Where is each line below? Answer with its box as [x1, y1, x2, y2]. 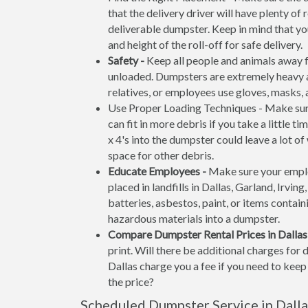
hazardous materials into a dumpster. [108, 212, 280, 225]
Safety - [108, 54, 144, 67]
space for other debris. [108, 148, 214, 162]
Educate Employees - [108, 164, 206, 177]
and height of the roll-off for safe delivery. [108, 38, 302, 51]
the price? [108, 275, 154, 288]
